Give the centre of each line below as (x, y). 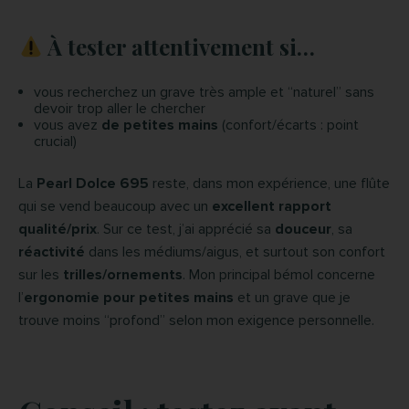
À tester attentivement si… (179, 46)
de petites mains (160, 125)
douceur (303, 229)
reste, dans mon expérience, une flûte (269, 183)
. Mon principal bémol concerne (279, 274)
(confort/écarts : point (288, 125)
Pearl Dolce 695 (93, 183)
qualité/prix (58, 229)
